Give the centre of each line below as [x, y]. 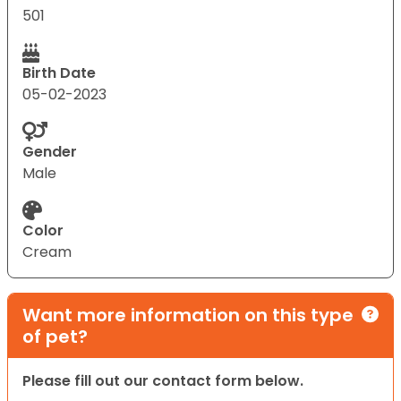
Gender [50, 152]
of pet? [55, 337]
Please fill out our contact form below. [163, 381]
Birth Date [59, 73]
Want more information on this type [188, 315]
